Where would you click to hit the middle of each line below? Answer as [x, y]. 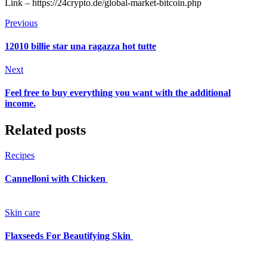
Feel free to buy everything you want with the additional [118, 93]
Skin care [22, 213]
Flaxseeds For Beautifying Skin [69, 236]
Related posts [45, 130]
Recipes [20, 155]
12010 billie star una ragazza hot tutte [80, 46]
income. [20, 104]
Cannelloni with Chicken [56, 178]
